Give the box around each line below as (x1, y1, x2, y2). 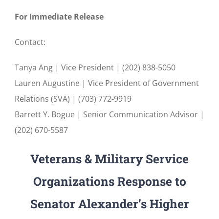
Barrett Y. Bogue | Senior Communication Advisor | (15, 109, 204, 120)
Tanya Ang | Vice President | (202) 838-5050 (15, 62, 175, 73)
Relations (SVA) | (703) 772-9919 (15, 93, 131, 105)
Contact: (15, 37, 45, 48)
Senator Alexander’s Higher (30, 196, 189, 212)
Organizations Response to (33, 173, 186, 190)
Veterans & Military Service (30, 151, 189, 167)
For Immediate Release (15, 11, 104, 22)
